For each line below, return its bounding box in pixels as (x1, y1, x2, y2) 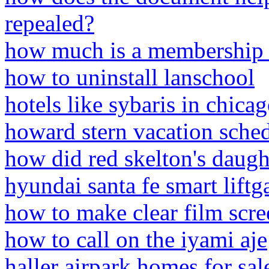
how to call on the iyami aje (5, 226, 267, 252)
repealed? (5, 10, 94, 36)
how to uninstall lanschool (5, 64, 255, 90)
